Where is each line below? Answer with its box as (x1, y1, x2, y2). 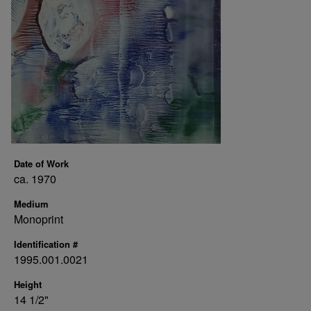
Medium (14, 197, 49, 210)
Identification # (14, 237, 78, 251)
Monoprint (14, 211, 63, 227)
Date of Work (14, 157, 69, 170)
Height (14, 278, 42, 291)
